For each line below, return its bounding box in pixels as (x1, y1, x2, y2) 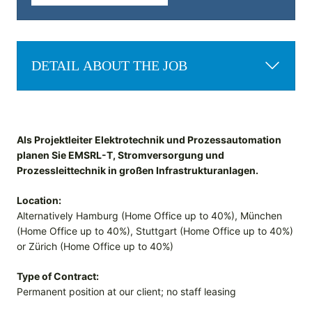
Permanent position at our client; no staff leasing (17, 286, 236, 298)
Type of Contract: (17, 270, 99, 283)
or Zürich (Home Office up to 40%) (17, 240, 173, 253)
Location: (17, 194, 61, 207)
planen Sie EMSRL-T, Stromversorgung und (17, 149, 224, 162)
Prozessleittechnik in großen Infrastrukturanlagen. (17, 164, 258, 177)
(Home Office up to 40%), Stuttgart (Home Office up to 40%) (17, 225, 293, 237)
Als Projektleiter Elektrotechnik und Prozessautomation (17, 134, 281, 146)
